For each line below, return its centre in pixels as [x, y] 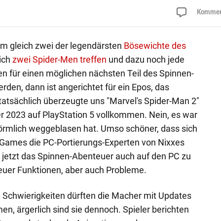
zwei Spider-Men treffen [59, 59]
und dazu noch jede [145, 59]
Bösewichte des [155, 45]
